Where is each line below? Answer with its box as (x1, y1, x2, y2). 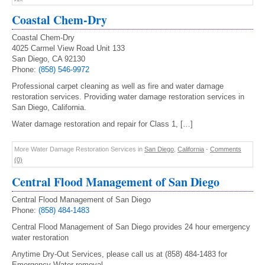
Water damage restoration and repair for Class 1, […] (12, 119, 193, 128)
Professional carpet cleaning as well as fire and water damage (12, 82, 224, 91)
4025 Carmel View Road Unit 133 (12, 44, 125, 53)
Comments (210, 146, 241, 153)
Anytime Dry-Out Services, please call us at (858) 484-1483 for (12, 250, 227, 258)
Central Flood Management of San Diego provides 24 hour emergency (12, 222, 250, 231)
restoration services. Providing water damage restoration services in (12, 92, 244, 101)
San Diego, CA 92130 (12, 54, 85, 63)
